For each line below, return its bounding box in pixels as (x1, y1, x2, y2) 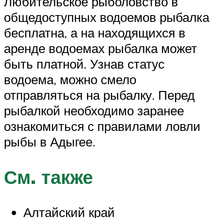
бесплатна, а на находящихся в (4, 24, 185, 40)
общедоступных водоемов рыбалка (4, 9, 209, 25)
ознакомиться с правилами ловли (4, 118, 200, 134)
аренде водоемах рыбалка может (4, 40, 197, 56)
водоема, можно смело (4, 71, 136, 87)
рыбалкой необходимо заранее (4, 102, 184, 118)
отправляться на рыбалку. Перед (4, 87, 195, 103)
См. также (4, 164, 93, 189)
